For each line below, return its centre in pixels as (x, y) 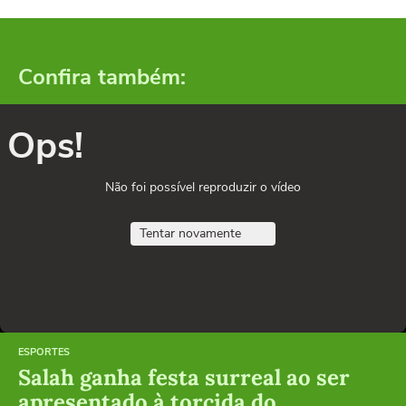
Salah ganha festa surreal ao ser (184, 377)
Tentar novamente (190, 233)
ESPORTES (44, 352)
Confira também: (102, 77)
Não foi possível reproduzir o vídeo (203, 187)
